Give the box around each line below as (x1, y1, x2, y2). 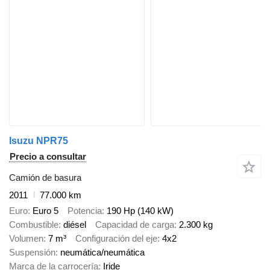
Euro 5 (33, 206, 58, 216)
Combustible (9, 219, 58, 230)
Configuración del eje (75, 233, 157, 244)
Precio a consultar (10, 151, 86, 162)
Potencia (67, 206, 102, 216)
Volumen (9, 233, 43, 244)
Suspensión (9, 247, 55, 258)
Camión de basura (9, 172, 81, 183)
